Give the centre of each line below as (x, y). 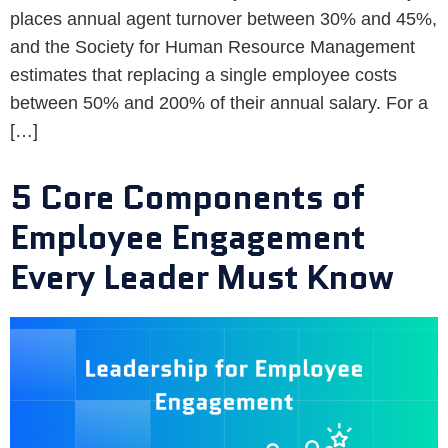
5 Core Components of (187, 197)
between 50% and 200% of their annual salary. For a (219, 103)
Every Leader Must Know (201, 277)
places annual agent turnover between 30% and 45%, (223, 19)
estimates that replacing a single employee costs (203, 75)
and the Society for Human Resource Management (212, 47)
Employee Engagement (187, 237)
